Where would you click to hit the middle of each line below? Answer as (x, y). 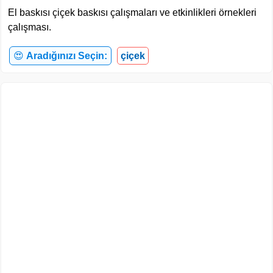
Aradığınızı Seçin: (67, 55)
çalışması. (30, 27)
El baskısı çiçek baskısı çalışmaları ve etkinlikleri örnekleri (132, 12)
